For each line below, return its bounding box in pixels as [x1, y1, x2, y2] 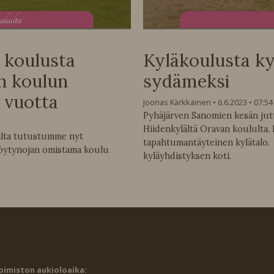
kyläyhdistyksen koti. [143, 150, 231, 161]
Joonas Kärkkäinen [143, 96, 211, 108]
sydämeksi [143, 70, 229, 93]
